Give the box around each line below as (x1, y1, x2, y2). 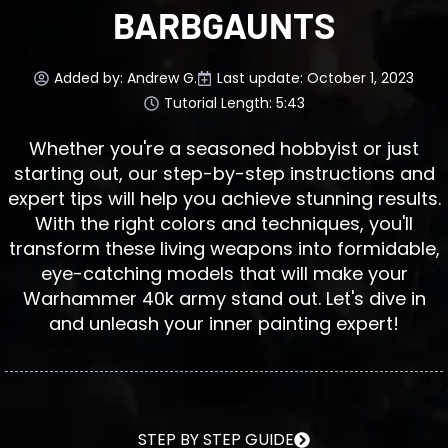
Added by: (54, 67, 127, 88)
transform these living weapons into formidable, (8, 235, 440, 261)
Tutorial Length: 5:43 (163, 92, 305, 113)
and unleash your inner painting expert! (49, 310, 399, 336)
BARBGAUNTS (113, 2, 335, 46)
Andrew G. (127, 67, 197, 88)
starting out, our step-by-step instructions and (13, 160, 435, 186)
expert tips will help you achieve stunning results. (7, 185, 441, 211)
